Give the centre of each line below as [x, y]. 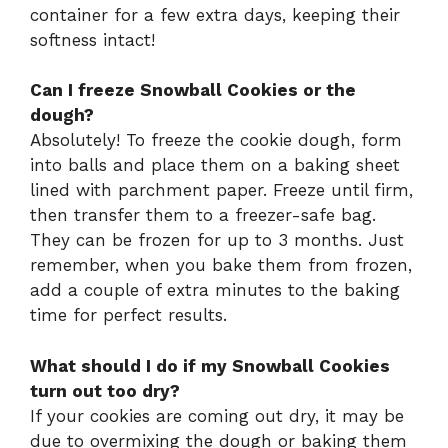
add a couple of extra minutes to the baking [215, 290]
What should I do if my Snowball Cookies [210, 365]
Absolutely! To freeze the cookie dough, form [216, 140]
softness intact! [92, 39]
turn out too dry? [105, 390]
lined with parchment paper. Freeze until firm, [221, 190]
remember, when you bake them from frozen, [221, 265]
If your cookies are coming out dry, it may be [217, 415]
